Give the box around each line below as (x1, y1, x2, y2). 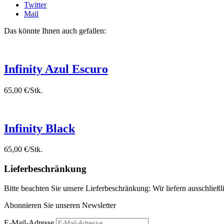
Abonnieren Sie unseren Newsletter (4, 200, 116, 209)
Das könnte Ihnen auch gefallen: (4, 26, 106, 35)
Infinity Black (4, 121, 75, 135)
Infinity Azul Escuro (4, 62, 108, 75)
